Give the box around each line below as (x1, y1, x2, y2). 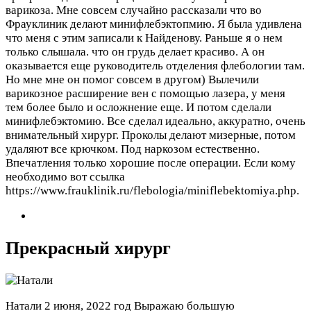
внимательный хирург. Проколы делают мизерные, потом (6, 128, 296, 142)
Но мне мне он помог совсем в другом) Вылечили (6, 72, 259, 86)
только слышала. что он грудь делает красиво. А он (6, 44, 264, 58)
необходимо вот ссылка (6, 169, 125, 183)
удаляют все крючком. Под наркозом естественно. (6, 142, 260, 155)
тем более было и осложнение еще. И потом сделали (6, 100, 271, 114)
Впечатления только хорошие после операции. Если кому (6, 155, 296, 169)
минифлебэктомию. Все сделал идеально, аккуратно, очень (6, 114, 305, 128)
